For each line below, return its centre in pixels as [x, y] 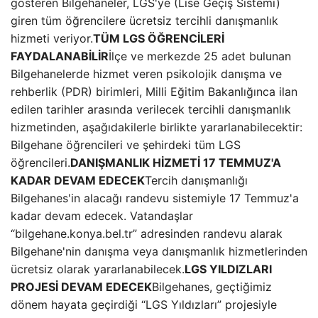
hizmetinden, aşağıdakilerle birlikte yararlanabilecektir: [157, 127]
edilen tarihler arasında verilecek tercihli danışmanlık [151, 109]
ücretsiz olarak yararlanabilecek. [98, 269]
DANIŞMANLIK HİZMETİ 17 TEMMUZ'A [176, 163]
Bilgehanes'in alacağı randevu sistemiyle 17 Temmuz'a [155, 198]
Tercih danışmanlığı [196, 180]
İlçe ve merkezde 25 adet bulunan [200, 56]
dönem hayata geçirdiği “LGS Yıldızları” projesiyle [144, 305]
